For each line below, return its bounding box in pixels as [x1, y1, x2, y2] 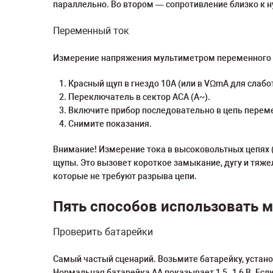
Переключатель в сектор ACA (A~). [68, 92, 210, 102]
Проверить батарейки [53, 226, 153, 238]
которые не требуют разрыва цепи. [53, 171, 197, 181]
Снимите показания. [68, 119, 152, 129]
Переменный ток [53, 25, 129, 37]
